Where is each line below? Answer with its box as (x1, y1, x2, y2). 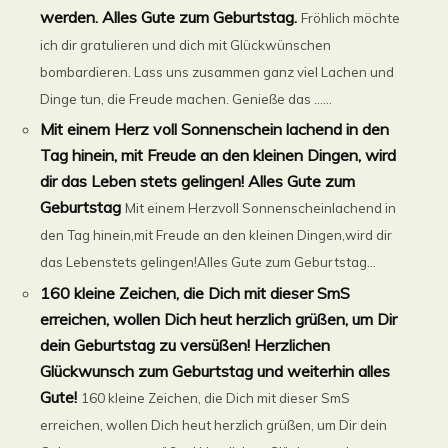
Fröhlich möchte (301, 9, 401, 26)
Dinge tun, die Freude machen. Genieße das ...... (40, 90, 333, 107)
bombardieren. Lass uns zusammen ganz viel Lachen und (40, 63, 395, 80)
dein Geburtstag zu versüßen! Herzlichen (40, 334, 331, 355)
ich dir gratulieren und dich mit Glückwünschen (40, 36, 332, 53)
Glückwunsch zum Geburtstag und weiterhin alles (40, 360, 391, 381)
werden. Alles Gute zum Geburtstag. (40, 6, 298, 27)
